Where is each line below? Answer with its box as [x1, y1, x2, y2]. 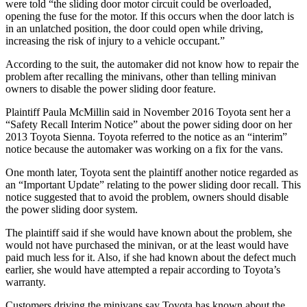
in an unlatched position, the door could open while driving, [5, 22, 263, 34]
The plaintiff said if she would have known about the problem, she [5, 226, 292, 238]
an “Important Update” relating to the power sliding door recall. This [5, 178, 301, 191]
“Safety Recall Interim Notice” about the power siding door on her [5, 118, 292, 130]
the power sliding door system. [5, 203, 138, 215]
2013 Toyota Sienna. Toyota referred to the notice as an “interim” [5, 130, 287, 143]
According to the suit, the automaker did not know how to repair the [5, 58, 299, 70]
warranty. [5, 275, 46, 288]
